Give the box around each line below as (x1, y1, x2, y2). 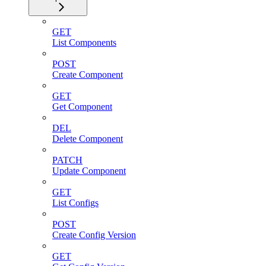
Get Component (52, 101, 112, 112)
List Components (52, 37, 116, 47)
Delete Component (52, 133, 123, 144)
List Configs (52, 197, 99, 208)
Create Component (52, 69, 123, 80)
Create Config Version (52, 229, 136, 240)
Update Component (52, 165, 126, 176)
